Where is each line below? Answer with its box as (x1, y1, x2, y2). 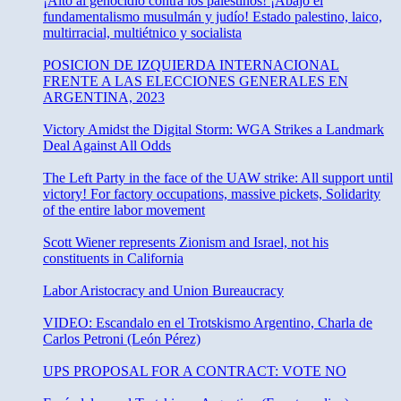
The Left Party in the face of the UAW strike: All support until (43, 170, 393, 186)
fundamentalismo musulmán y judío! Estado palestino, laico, (43, 9, 382, 25)
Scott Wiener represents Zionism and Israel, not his (43, 235, 328, 251)
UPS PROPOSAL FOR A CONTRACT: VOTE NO (43, 363, 346, 380)
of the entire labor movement (43, 202, 205, 218)
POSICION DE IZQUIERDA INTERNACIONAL (43, 57, 339, 73)
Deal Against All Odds (43, 138, 171, 154)
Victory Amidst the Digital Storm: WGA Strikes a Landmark (43, 122, 384, 138)
